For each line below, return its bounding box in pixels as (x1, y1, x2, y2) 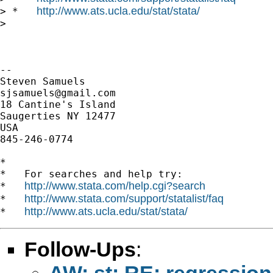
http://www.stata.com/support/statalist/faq (24, 192, 224, 205)
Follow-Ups (24, 237, 136, 261)
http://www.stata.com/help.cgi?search (24, 179, 205, 192)
